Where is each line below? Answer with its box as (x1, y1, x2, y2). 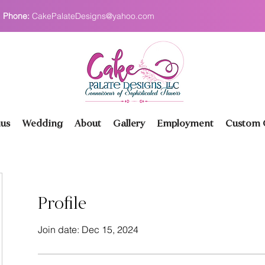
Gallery (112, 119, 145, 128)
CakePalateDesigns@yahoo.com (32, 11, 154, 21)
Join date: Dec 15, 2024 (38, 224, 138, 235)
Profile (38, 196, 86, 212)
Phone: (3, 11, 32, 21)
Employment (156, 119, 214, 128)
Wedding (21, 119, 63, 128)
